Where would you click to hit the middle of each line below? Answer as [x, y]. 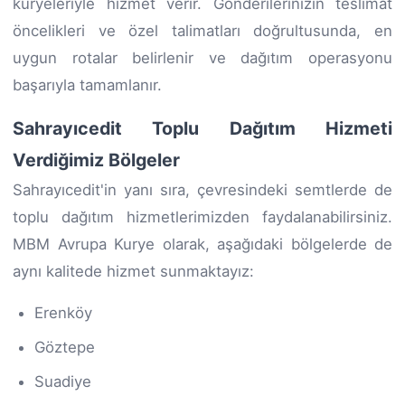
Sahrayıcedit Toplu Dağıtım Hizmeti [202, 128]
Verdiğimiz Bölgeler [96, 160]
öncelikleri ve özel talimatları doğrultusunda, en [202, 30]
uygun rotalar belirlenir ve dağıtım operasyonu [202, 57]
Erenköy [63, 312]
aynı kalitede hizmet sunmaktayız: [133, 271]
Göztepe [65, 347]
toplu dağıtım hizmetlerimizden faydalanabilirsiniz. [202, 217]
